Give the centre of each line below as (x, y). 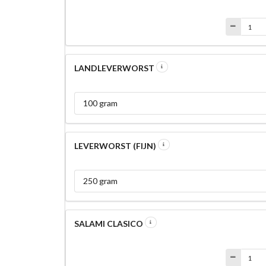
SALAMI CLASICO (109, 224)
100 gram (100, 103)
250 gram (100, 181)
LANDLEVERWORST (115, 68)
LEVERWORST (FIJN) (116, 146)
